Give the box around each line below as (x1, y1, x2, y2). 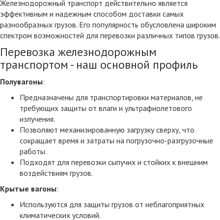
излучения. (20, 114, 55, 124)
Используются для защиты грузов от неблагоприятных (20, 199, 204, 209)
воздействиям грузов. (20, 168, 93, 178)
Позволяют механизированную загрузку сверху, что (20, 125, 194, 135)
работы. (20, 146, 47, 156)
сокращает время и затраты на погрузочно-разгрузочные (20, 136, 213, 145)
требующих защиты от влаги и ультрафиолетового (20, 103, 192, 113)
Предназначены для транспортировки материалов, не (20, 92, 203, 102)
